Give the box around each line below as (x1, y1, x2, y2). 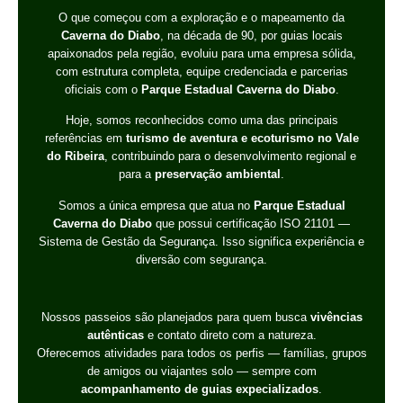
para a (119, 167, 155, 182)
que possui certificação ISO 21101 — (152, 216, 350, 230)
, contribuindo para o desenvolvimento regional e (104, 149, 356, 164)
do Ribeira (47, 149, 104, 164)
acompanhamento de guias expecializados (81, 381, 318, 396)
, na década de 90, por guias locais (159, 28, 343, 42)
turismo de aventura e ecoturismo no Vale (125, 131, 359, 146)
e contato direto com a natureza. (143, 327, 317, 342)
